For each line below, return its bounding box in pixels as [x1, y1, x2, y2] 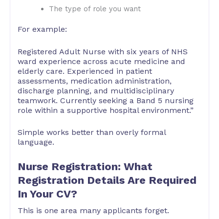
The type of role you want [48, 4, 141, 14]
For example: [18, 24, 67, 34]
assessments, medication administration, [18, 76, 172, 86]
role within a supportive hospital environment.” [18, 105, 194, 115]
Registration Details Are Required [18, 174, 197, 186]
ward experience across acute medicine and [18, 56, 185, 66]
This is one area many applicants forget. [18, 205, 169, 215]
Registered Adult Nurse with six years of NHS [18, 46, 188, 56]
